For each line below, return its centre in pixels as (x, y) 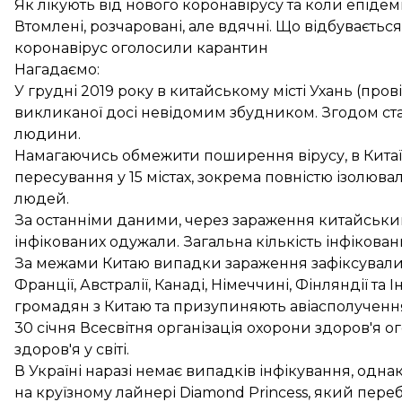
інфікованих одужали (96, 242)
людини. (48, 134)
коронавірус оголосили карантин (141, 48)
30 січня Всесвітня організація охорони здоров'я (200, 328)
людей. (42, 199)
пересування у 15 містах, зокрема (140, 177)
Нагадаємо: (57, 70)
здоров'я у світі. (72, 350)
